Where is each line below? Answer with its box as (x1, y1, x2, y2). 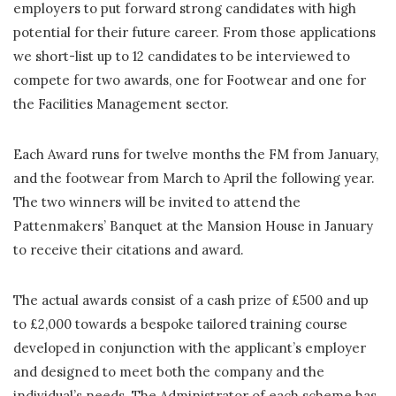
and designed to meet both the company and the (13, 362, 324, 380)
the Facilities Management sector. (13, 95, 229, 112)
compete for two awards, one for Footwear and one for (13, 71, 366, 88)
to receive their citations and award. (13, 240, 244, 258)
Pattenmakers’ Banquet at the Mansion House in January (13, 217, 373, 234)
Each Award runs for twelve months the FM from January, (13, 145, 378, 163)
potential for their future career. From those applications (13, 23, 376, 41)
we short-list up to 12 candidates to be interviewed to (13, 47, 350, 65)
